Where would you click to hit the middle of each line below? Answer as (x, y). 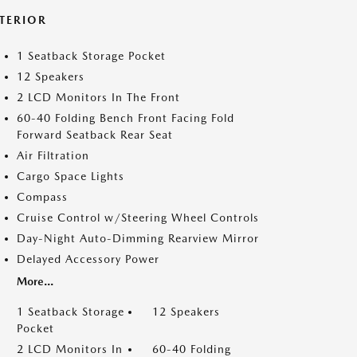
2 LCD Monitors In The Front (98, 97)
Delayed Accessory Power (88, 259)
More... (35, 281)
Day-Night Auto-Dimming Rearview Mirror (138, 238)
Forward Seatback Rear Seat (95, 134)
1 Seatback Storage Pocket (91, 55)
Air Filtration (53, 155)
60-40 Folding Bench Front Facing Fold (126, 118)
